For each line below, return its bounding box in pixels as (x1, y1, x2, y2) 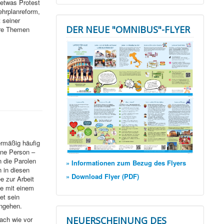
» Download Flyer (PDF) (66, 171, 139, 181)
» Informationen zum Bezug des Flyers (66, 158, 186, 168)
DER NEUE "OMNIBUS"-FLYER (66, 23, 190, 36)
